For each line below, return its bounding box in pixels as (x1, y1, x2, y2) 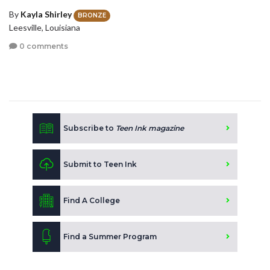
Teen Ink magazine (116, 123, 184, 133)
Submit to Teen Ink (63, 159, 137, 169)
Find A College (63, 195, 120, 205)
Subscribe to (63, 123, 116, 133)
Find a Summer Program (63, 231, 157, 241)
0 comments (17, 42, 68, 51)
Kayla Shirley (20, 9, 72, 20)
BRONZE (78, 11, 106, 19)
